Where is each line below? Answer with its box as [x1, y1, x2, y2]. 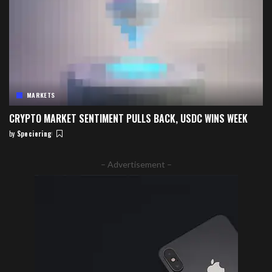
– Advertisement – [100, 159, 172, 170]
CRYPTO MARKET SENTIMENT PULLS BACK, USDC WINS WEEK [9, 111, 248, 126]
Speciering [16, 129, 52, 139]
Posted [8, 133, 32, 143]
